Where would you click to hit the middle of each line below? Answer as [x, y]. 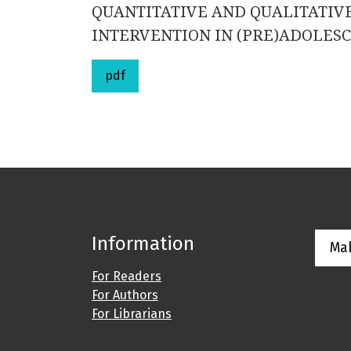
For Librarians [132, 314]
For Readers [127, 277]
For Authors [125, 295]
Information [143, 244]
